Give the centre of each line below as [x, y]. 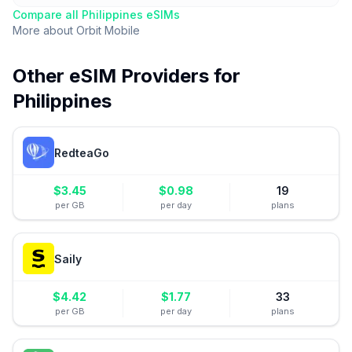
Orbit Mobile [108, 30]
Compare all [47, 15]
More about [44, 30]
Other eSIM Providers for [126, 76]
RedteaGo [82, 152]
